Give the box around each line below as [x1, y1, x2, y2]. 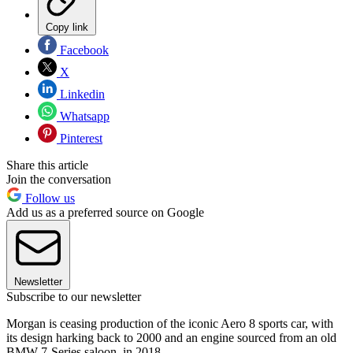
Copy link [46, 21, 88, 34]
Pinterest [57, 132, 102, 146]
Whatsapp [57, 110, 110, 124]
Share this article [6, 158, 88, 173]
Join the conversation [6, 173, 111, 187]
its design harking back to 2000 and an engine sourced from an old [6, 331, 336, 345]
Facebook [57, 43, 109, 58]
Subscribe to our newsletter [6, 290, 141, 304]
